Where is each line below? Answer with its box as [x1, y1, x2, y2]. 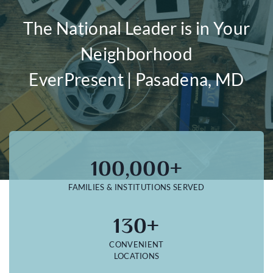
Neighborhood [80, 43, 193, 64]
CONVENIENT [109, 239, 164, 249]
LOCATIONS [113, 251, 160, 261]
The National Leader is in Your [23, 18, 250, 38]
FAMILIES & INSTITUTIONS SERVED [68, 182, 205, 192]
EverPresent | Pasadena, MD [29, 69, 244, 90]
